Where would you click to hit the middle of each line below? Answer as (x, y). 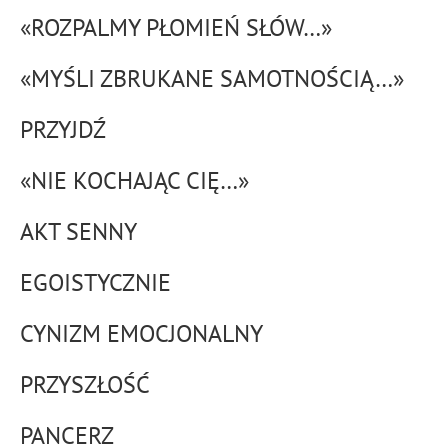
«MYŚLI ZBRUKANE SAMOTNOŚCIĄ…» (212, 78)
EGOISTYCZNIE (95, 282)
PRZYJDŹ (63, 129)
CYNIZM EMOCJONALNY (141, 333)
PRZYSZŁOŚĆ (85, 384)
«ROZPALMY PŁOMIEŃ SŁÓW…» (176, 27)
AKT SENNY (78, 231)
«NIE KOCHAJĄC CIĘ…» (134, 180)
